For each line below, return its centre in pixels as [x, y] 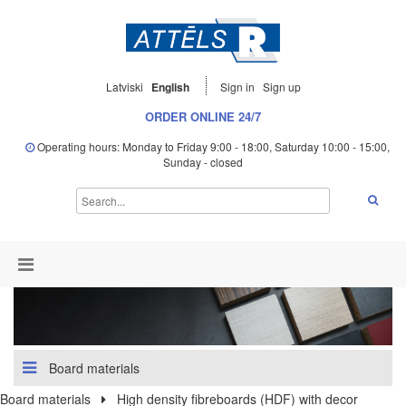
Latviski [124, 87]
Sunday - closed [203, 162]
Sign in [238, 87]
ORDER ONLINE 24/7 [203, 117]
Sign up [281, 87]
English [170, 87]
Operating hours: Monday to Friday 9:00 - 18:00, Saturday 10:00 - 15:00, [212, 147]
